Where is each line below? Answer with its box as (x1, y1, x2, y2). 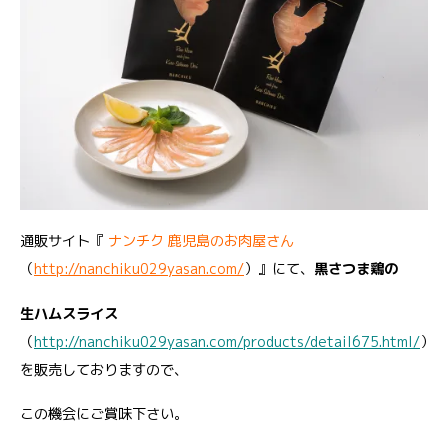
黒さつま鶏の (314, 259, 398, 280)
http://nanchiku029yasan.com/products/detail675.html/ (34, 331, 420, 352)
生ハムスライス (20, 303, 118, 324)
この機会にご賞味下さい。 (20, 404, 188, 425)
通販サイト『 (20, 231, 108, 252)
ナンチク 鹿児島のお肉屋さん (108, 231, 294, 252)
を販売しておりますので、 (20, 359, 188, 380)
